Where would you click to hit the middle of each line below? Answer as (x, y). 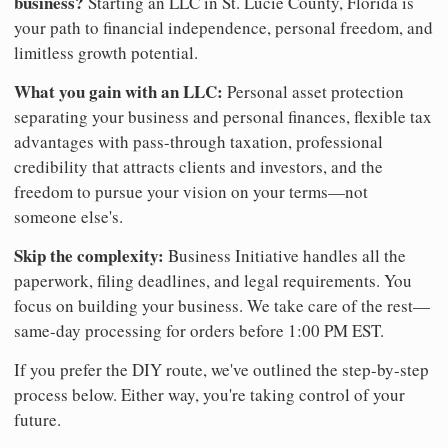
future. (37, 419)
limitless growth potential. (106, 52)
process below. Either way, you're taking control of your (209, 394)
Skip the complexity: (89, 255)
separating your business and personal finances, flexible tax (223, 116)
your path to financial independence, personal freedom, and (223, 27)
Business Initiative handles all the (285, 255)
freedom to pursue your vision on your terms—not (191, 191)
